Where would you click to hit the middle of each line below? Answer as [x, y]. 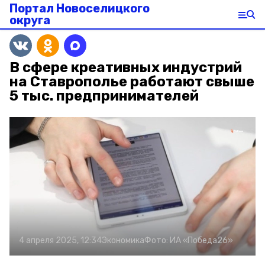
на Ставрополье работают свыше [132, 82]
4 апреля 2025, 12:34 [60, 240]
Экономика [123, 240]
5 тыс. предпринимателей [104, 96]
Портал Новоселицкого [80, 8]
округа [30, 20]
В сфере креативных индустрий [126, 67]
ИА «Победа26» [201, 240]
